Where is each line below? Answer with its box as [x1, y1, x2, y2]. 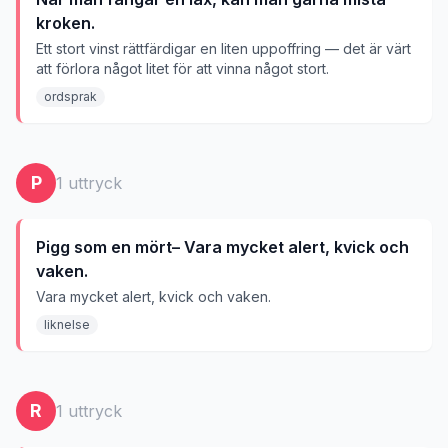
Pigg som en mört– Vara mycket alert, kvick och [36, 237, 409, 257]
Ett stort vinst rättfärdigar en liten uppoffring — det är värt [36, 40, 411, 57]
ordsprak [44, 89, 97, 104]
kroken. [36, 13, 95, 33]
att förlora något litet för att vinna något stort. [36, 60, 329, 77]
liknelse [44, 317, 90, 332]
